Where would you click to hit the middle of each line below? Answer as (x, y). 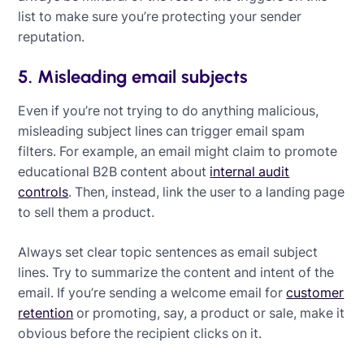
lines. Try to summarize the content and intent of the (176, 272)
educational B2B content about (114, 171)
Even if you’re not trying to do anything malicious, (169, 110)
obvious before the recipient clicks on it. (140, 333)
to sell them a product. (87, 212)
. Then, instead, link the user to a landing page (207, 191)
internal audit (250, 171)
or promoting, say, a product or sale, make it (209, 312)
